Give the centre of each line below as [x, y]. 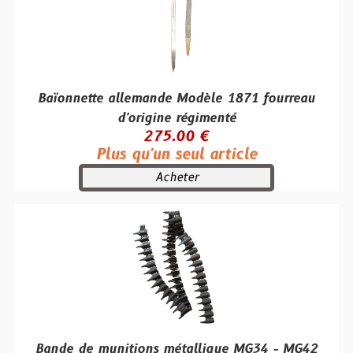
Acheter [176, 178]
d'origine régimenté [176, 118]
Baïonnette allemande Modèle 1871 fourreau [176, 98]
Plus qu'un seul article [176, 154]
